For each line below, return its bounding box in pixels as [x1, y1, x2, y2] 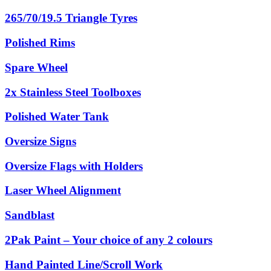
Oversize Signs [5, 135, 76, 148]
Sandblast [5, 209, 54, 222]
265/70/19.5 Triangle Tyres [5, 11, 137, 25]
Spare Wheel [5, 60, 68, 74]
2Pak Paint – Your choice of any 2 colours [5, 233, 212, 246]
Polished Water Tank [5, 110, 109, 123]
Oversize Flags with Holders [5, 159, 143, 172]
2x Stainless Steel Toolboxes [5, 85, 141, 99]
